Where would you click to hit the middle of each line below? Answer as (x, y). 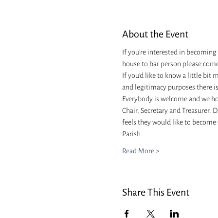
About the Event (155, 34)
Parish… (133, 134)
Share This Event (155, 192)
